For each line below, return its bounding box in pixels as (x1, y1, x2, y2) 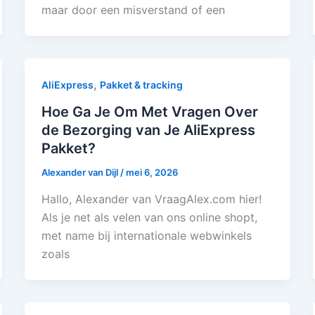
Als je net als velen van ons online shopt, (41, 210, 257, 224)
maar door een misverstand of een (41, 3, 225, 18)
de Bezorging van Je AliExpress (41, 121, 255, 139)
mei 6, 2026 (125, 166, 178, 178)
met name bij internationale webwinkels (41, 228, 252, 243)
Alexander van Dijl (41, 166, 120, 178)
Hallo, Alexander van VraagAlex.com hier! (41, 191, 262, 206)
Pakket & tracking (99, 79, 183, 91)
